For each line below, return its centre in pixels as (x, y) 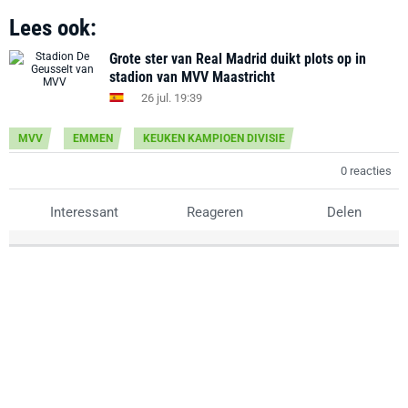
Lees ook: (53, 28)
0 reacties (366, 171)
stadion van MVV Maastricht (192, 77)
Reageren (213, 212)
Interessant (82, 212)
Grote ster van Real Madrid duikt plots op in (238, 59)
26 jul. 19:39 (172, 97)
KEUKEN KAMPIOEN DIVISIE (214, 138)
